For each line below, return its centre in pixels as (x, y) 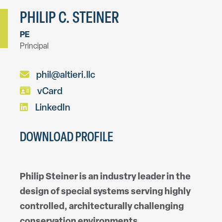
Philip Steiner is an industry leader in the (105, 177)
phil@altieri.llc (66, 76)
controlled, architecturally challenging (102, 207)
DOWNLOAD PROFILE (67, 138)
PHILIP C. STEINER (69, 19)
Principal (34, 47)
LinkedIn (53, 109)
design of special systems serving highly (105, 192)
